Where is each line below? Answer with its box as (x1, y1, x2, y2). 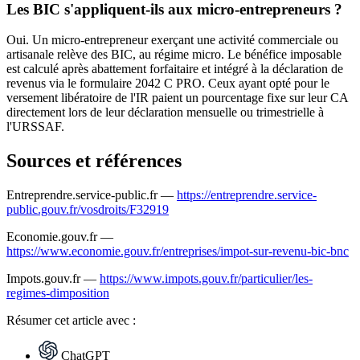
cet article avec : (51, 313, 136, 328)
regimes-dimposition (6, 286, 109, 301)
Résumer (6, 313, 51, 328)
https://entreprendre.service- (177, 188, 317, 202)
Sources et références (6, 150, 182, 172)
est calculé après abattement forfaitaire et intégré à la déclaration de (6, 62, 343, 76)
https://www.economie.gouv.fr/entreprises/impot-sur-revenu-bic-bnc (6, 244, 349, 259)
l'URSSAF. (6, 120, 64, 134)
